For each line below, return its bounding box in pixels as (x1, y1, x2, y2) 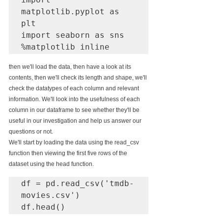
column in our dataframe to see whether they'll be (9, 107, 141, 113)
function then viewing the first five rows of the (9, 150, 129, 157)
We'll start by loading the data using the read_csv (9, 139, 140, 146)
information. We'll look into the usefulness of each (9, 96, 141, 103)
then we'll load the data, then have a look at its (9, 63, 133, 70)
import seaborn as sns (21, 30, 124, 40)
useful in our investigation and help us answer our (9, 117, 143, 124)
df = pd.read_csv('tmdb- (21, 179, 134, 188)
